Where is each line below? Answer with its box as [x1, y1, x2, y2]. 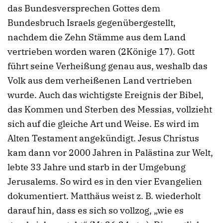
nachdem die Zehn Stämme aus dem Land [7, 31, 186, 43]
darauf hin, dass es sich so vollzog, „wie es [7, 205, 184, 217]
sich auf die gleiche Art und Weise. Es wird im [7, 118, 199, 130]
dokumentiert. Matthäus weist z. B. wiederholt [7, 190, 201, 202]
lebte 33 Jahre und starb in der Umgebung [7, 161, 186, 173]
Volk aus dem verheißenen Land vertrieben [7, 75, 192, 87]
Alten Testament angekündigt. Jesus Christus [7, 132, 199, 144]
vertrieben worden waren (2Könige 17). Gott [7, 46, 195, 58]
